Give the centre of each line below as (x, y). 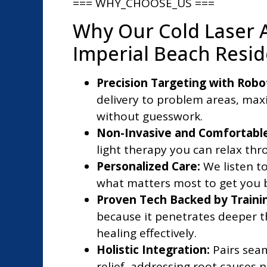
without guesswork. (150, 117)
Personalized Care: (148, 167)
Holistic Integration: (153, 250)
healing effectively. (147, 233)
